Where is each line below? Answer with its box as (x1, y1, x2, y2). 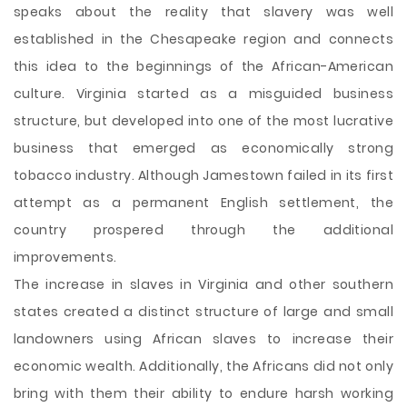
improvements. (14, 248, 117, 266)
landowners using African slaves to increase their (14, 330, 393, 348)
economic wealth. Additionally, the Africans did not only (14, 357, 393, 375)
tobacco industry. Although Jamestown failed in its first (14, 166, 393, 184)
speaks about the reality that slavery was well (14, 3, 393, 21)
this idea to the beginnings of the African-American (14, 57, 393, 75)
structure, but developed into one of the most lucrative (14, 112, 393, 130)
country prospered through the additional (14, 221, 393, 239)
